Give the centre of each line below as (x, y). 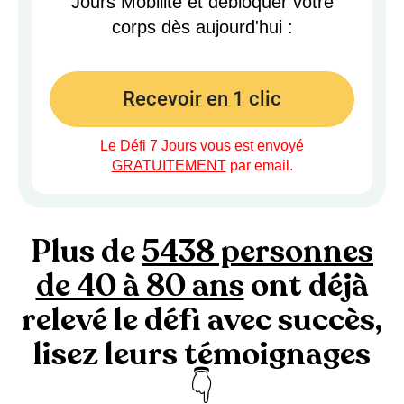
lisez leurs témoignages (202, 355)
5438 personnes (257, 252)
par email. (259, 166)
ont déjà (306, 286)
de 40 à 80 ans (140, 286)
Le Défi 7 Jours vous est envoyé (202, 146)
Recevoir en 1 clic (202, 99)
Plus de (86, 252)
